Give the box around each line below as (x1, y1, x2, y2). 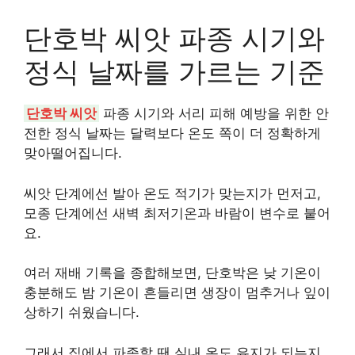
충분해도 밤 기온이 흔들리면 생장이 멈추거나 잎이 (24, 284, 330, 300)
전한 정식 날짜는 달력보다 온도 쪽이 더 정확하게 (24, 125, 321, 141)
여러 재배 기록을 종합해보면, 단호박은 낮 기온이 (24, 265, 321, 281)
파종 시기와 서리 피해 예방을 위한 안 (99, 105, 329, 121)
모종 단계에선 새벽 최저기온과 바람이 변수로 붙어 (24, 204, 330, 221)
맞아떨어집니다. (24, 145, 122, 161)
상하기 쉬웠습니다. (24, 304, 139, 320)
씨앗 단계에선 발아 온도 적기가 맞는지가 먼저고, (24, 185, 321, 201)
